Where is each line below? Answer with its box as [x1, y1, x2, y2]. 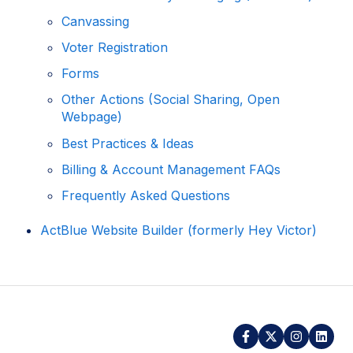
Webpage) [61, 109, 123, 125]
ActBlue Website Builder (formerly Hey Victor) [40, 222, 318, 239]
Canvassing [61, 13, 130, 29]
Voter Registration [61, 39, 169, 56]
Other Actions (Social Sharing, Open [61, 91, 281, 108]
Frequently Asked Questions [61, 188, 231, 204]
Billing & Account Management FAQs [61, 161, 281, 177]
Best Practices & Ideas [61, 135, 195, 151]
